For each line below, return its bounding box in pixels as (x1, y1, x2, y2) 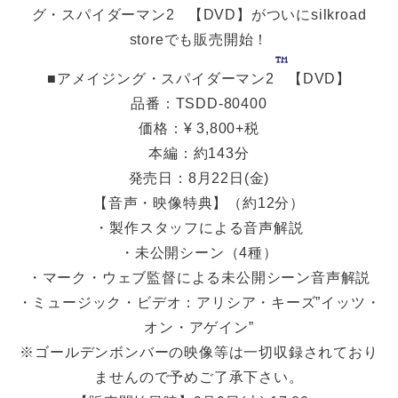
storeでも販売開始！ (129, 31, 269, 47)
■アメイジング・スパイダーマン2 (47, 70, 275, 86)
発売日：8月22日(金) (128, 170, 270, 186)
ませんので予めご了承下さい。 (94, 369, 304, 385)
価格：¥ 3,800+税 (139, 120, 259, 136)
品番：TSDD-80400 (131, 95, 267, 111)
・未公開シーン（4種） (120, 244, 278, 260)
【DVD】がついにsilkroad (187, 6, 367, 22)
